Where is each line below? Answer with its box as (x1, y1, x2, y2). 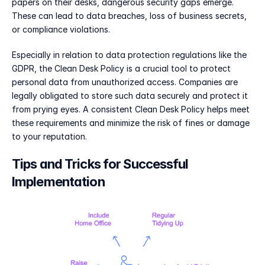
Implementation (12, 174, 105, 189)
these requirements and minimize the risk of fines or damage (12, 118, 250, 128)
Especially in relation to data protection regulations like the (12, 50, 247, 60)
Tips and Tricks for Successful (12, 156, 189, 172)
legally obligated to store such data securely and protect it (12, 91, 248, 101)
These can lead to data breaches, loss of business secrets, (12, 11, 247, 21)
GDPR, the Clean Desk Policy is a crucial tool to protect (12, 63, 231, 73)
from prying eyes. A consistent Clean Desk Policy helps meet (12, 104, 250, 114)
